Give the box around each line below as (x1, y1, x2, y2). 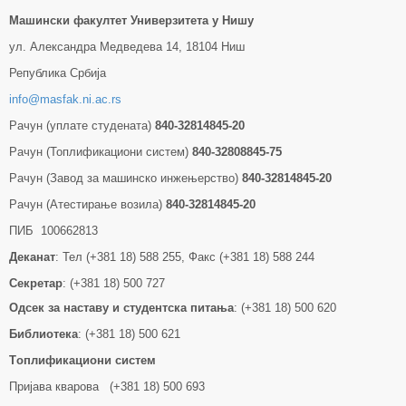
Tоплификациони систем (9, 353, 156, 367)
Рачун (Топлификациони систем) (9, 145, 192, 159)
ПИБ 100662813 (9, 224, 98, 237)
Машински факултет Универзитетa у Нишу (9, 14, 254, 27)
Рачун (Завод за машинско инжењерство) (9, 171, 242, 185)
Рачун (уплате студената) (9, 119, 155, 132)
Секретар (9, 276, 63, 290)
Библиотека (9, 327, 78, 341)
